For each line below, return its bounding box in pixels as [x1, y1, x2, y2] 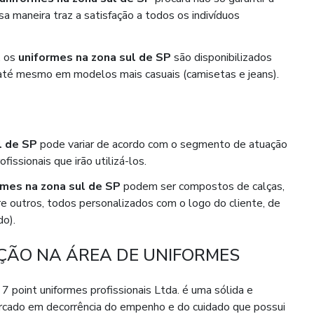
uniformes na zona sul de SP [18, 50, 171, 66]
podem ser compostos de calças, [121, 179, 285, 195]
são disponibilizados [171, 50, 272, 66]
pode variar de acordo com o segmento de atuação [37, 137, 287, 153]
